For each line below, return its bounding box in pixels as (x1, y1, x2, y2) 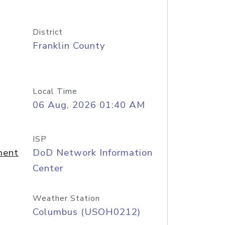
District (32, 27, 63, 38)
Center (32, 162, 63, 175)
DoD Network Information (32, 146, 153, 159)
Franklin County (32, 39, 105, 52)
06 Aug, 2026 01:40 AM (32, 98, 145, 111)
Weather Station (32, 193, 100, 204)
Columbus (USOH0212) (32, 205, 141, 218)
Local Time (32, 86, 77, 97)
